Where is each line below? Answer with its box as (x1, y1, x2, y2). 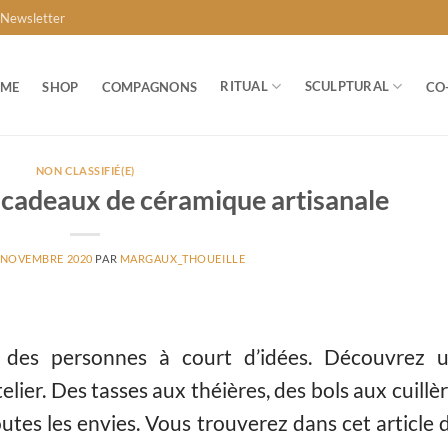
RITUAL (220, 78, 268, 95)
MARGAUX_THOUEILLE (119, 251, 246, 265)
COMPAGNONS (101, 78, 198, 95)
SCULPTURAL (304, 78, 390, 95)
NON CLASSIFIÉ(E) (35, 164, 135, 177)
